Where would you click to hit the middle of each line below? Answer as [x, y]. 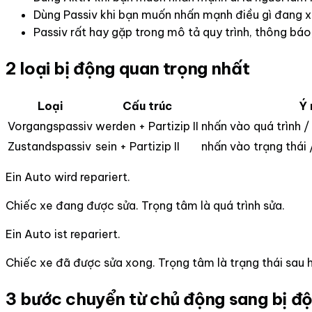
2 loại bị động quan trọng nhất [128, 69]
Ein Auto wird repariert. [68, 177]
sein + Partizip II [138, 147]
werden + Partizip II [147, 126]
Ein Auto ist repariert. [63, 234]
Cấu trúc [147, 106]
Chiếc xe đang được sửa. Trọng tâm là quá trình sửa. [145, 206]
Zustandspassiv [49, 147]
